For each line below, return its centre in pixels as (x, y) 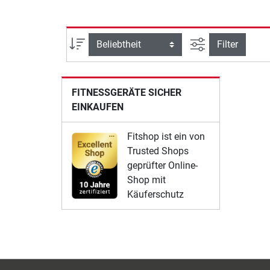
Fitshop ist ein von (166, 137)
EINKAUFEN (98, 107)
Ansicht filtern (235, 42)
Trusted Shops (158, 151)
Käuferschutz (156, 195)
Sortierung (108, 42)
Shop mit (147, 180)
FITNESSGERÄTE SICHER (127, 93)
